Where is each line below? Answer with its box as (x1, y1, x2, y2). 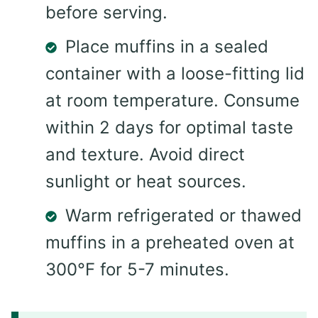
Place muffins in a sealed (65, 35, 268, 57)
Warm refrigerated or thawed (65, 204, 302, 226)
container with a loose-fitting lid (45, 62, 305, 84)
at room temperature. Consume (45, 89, 300, 111)
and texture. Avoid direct (45, 143, 245, 165)
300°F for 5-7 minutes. (45, 258, 229, 280)
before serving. (45, 1, 168, 23)
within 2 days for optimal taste (45, 116, 293, 138)
